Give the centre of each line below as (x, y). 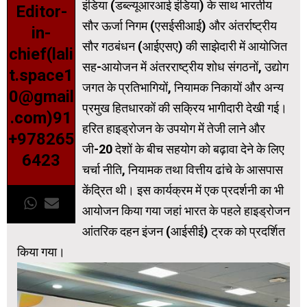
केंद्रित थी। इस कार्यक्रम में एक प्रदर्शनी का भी (183, 190)
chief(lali (41, 54)
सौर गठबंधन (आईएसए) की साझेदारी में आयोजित (185, 46)
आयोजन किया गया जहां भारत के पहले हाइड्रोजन (186, 210)
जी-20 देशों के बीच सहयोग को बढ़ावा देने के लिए (183, 149)
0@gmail (41, 96)
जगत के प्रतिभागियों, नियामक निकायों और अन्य (183, 87)
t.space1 (41, 75)
